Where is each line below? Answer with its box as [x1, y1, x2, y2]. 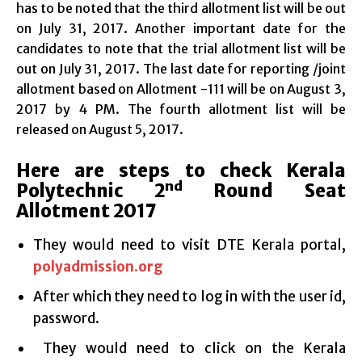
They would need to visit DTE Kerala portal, [33, 235, 346, 254]
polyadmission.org [33, 257, 163, 276]
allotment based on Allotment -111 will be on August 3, [16, 80, 346, 97]
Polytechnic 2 [16, 179, 165, 202]
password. [33, 309, 99, 327]
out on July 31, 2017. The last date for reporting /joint [16, 60, 346, 77]
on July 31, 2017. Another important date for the [16, 19, 346, 36]
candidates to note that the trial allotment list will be [16, 40, 346, 57]
